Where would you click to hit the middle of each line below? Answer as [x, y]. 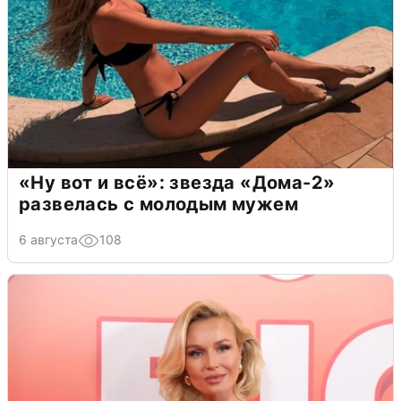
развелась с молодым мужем [158, 205]
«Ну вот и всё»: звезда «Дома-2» [177, 183]
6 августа [48, 240]
